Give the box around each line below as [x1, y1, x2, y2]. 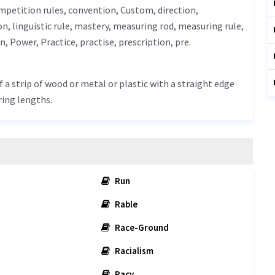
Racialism [113, 245, 154, 257]
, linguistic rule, [8, 20, 74, 32]
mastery [74, 20, 109, 32]
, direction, [153, 4, 198, 16]
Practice [41, 36, 76, 48]
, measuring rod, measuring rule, [109, 20, 244, 32]
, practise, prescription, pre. [76, 36, 191, 48]
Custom [120, 4, 153, 16]
